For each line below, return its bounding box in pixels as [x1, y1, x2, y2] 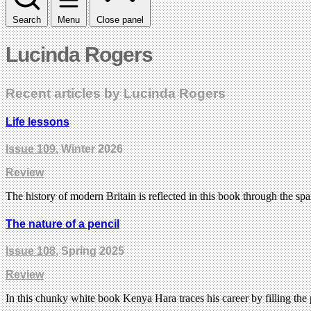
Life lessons [6, 116, 69, 128]
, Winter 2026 [56, 143, 123, 155]
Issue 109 [6, 143, 56, 155]
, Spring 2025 [56, 244, 124, 257]
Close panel [96, 14, 144, 25]
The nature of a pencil [6, 217, 119, 230]
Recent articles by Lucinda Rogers [6, 85, 226, 101]
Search [12, 14, 41, 25]
